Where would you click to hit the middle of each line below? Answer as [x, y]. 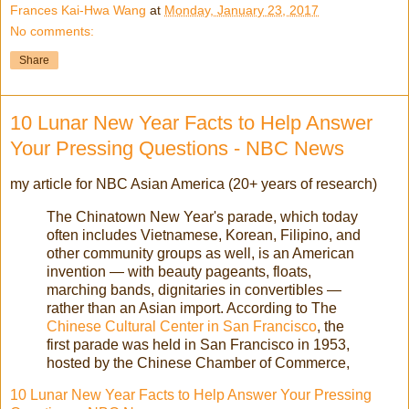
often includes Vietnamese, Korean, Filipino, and [204, 235]
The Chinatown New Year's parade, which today [202, 216]
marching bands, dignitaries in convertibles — [194, 289]
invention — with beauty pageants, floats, [179, 271]
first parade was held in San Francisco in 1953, [198, 344]
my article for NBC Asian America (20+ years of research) [194, 184]
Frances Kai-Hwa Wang [78, 10]
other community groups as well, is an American [200, 253]
